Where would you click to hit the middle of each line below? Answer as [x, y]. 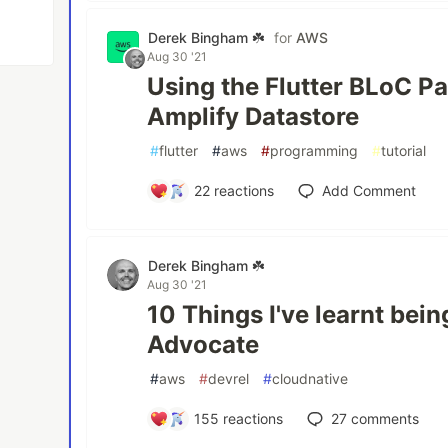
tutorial [404, 150]
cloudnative [310, 378]
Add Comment [369, 190]
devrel [229, 378]
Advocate [203, 344]
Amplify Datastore [253, 116]
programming [314, 150]
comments [383, 418]
